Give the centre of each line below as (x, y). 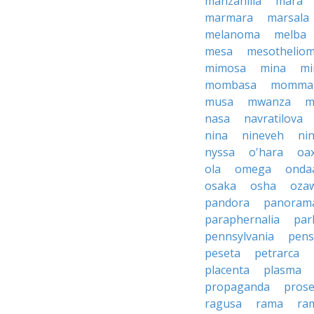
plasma (282, 270)
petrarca (277, 253)
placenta (227, 270)
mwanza (269, 102)
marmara (229, 18)
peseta (223, 253)
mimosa (225, 68)
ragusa (223, 303)
